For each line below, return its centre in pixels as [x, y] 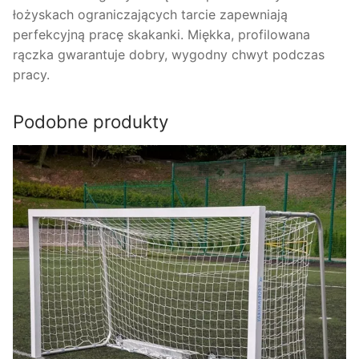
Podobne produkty [91, 121]
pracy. [31, 74]
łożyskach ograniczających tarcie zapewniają [150, 14]
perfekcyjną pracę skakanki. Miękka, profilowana [161, 34]
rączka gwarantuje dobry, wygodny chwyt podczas [169, 54]
